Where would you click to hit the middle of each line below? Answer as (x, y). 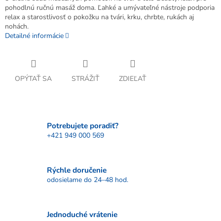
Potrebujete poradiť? (83, 125)
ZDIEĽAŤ (132, 79)
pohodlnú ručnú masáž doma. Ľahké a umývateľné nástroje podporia (110, 8)
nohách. (17, 27)
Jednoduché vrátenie (82, 214)
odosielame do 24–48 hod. (88, 180)
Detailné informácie (34, 36)
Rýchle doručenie (77, 170)
